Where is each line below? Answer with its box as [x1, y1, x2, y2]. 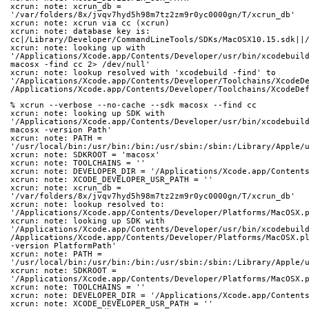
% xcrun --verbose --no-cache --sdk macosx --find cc [10, 101, 257, 110]
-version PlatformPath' [10, 241, 117, 251]
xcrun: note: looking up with [10, 43, 150, 53]
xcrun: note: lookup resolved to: [10, 200, 170, 210]
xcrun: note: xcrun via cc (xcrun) [10, 19, 170, 28]
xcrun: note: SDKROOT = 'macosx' [10, 150, 160, 160]
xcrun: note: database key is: [10, 27, 155, 37]
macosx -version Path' [10, 126, 112, 135]
